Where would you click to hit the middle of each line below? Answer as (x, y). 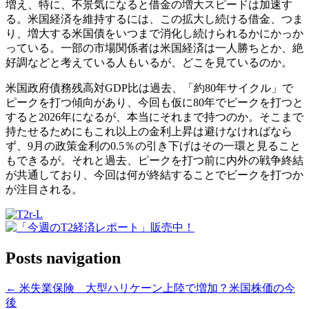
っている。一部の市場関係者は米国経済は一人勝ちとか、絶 (154, 48)
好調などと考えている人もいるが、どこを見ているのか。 (149, 62)
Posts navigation (63, 258)
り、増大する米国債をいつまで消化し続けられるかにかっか (154, 33)
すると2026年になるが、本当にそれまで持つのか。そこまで (154, 117)
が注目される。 (44, 189)
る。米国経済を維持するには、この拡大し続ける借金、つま (154, 19)
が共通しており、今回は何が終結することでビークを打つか (154, 175)
